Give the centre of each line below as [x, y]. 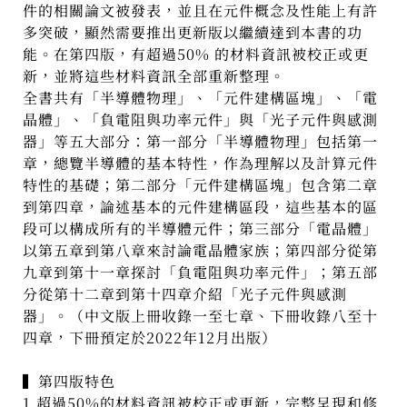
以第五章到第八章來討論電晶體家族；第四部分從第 [201, 251]
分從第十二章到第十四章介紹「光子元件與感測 [185, 294]
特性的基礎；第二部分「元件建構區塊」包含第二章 [201, 185]
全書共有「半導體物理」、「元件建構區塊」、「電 [201, 98]
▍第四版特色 [69, 382]
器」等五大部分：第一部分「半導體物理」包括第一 [201, 142]
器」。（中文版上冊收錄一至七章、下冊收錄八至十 [201, 316]
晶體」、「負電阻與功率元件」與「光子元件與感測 [201, 120]
